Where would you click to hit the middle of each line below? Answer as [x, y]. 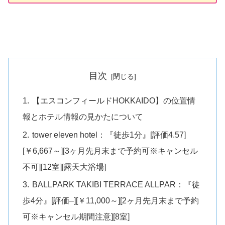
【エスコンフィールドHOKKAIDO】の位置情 [114, 101]
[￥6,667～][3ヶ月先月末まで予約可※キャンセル [110, 150]
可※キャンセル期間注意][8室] [76, 216]
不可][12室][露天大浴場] [65, 166]
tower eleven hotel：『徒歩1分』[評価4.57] [109, 134]
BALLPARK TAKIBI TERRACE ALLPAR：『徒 [116, 184]
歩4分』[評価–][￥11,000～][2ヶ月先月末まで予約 [111, 200]
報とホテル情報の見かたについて [83, 117]
